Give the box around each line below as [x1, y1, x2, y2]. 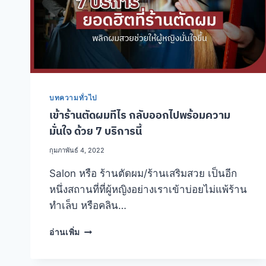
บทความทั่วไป [49, 93, 97, 103]
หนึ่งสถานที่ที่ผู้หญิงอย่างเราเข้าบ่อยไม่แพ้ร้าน [49, 183, 247, 196]
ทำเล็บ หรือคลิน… [49, 199, 126, 212]
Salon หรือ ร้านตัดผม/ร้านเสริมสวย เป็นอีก [49, 167, 237, 180]
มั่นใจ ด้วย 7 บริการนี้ [49, 124, 142, 138]
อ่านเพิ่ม [49, 227, 81, 237]
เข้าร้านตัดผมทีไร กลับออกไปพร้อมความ [49, 108, 230, 122]
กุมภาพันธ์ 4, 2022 [49, 146, 104, 155]
